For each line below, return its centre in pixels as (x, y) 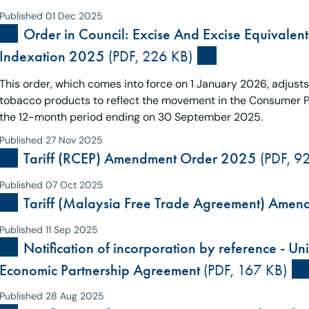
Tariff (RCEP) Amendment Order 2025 (140, 159)
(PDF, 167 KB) (243, 270)
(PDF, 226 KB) (148, 57)
